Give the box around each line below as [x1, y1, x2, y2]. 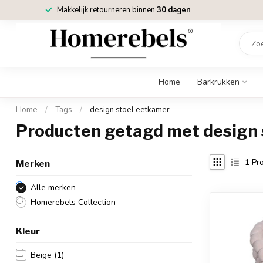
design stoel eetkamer [90, 104, 170, 115]
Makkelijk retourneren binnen [57, 5, 157, 15]
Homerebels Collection [31, 197, 116, 208]
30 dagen [157, 5, 191, 15]
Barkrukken [197, 76, 240, 87]
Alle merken [31, 182, 76, 193]
